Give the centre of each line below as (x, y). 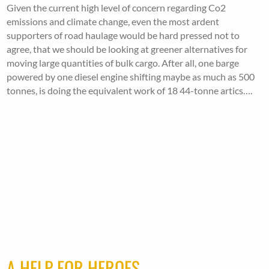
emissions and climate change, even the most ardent (113, 21)
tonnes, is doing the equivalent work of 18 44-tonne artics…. (130, 90)
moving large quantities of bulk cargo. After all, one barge (123, 63)
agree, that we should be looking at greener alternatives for (127, 49)
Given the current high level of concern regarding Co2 (116, 8)
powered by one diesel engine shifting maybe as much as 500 (131, 77)
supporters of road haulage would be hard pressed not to (123, 35)
